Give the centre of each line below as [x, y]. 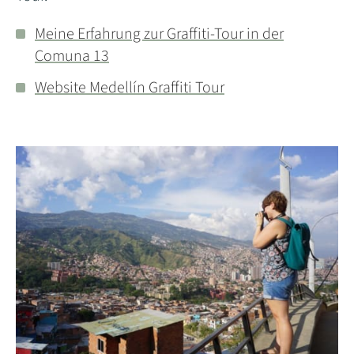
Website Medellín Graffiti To [123, 87]
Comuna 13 [72, 56]
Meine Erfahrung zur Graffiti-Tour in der [159, 34]
